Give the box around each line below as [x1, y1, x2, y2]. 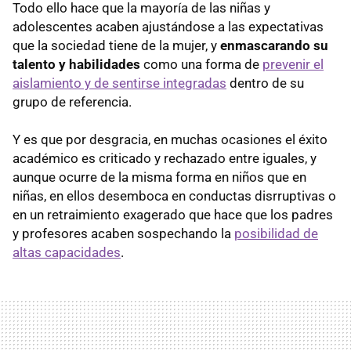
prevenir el [262, 56, 324, 72]
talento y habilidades [13, 56, 140, 72]
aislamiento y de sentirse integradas [13, 74, 226, 91]
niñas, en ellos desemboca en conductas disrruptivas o [13, 187, 336, 204]
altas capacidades [13, 244, 121, 260]
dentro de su [226, 74, 304, 91]
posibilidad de [234, 225, 318, 241]
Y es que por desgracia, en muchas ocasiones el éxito [13, 131, 327, 147]
